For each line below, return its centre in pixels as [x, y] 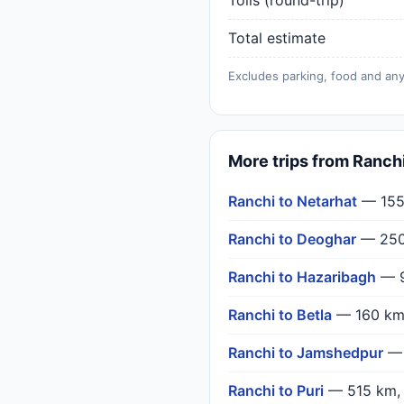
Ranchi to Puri [276, 390]
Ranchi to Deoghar [292, 239]
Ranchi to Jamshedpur [306, 353]
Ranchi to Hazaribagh [302, 277]
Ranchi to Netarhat [293, 201]
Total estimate [277, 38]
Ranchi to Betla [280, 315]
